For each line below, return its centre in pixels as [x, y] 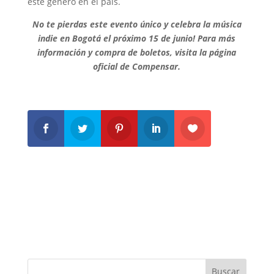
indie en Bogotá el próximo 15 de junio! [118, 38]
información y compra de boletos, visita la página [137, 52]
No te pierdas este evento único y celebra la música [137, 24]
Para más [217, 38]
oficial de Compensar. [137, 66]
